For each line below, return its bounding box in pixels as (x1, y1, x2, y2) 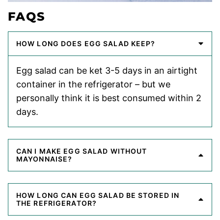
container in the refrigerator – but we (16, 79, 170, 90)
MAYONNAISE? (16, 155, 73, 164)
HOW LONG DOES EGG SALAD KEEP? (16, 39, 156, 48)
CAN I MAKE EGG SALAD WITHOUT (16, 147, 147, 156)
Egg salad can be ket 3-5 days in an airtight (16, 65, 197, 76)
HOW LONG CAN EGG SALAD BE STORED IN (16, 191, 180, 200)
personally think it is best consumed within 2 (16, 93, 201, 104)
